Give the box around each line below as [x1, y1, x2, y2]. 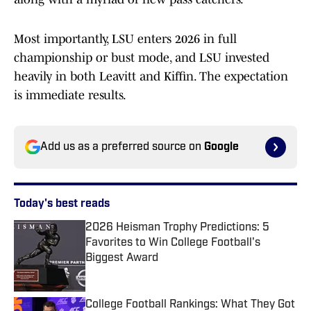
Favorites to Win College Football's [85, 237, 260, 249]
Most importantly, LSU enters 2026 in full [14, 32, 237, 47]
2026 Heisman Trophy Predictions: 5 [85, 222, 269, 234]
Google [204, 142, 239, 153]
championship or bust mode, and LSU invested [14, 51, 269, 65]
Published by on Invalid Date [85, 266, 211, 278]
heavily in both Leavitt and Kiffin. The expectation [14, 69, 288, 84]
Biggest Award [85, 253, 158, 264]
